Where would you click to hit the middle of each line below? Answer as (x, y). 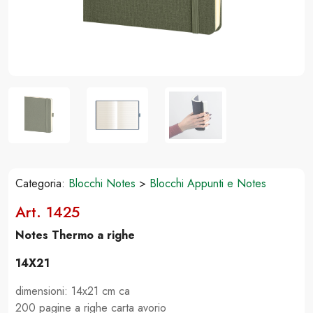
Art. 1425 (48, 212)
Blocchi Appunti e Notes (208, 183)
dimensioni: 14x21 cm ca (73, 291)
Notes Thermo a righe (75, 235)
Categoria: (42, 183)
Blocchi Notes (102, 183)
